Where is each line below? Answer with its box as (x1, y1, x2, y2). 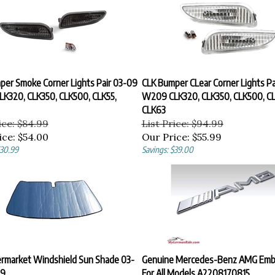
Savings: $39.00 (141, 141, 193, 152)
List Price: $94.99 (141, 114, 223, 126)
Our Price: (141, 128, 190, 140)
